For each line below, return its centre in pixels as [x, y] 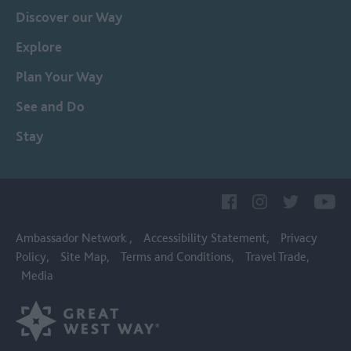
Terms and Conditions [176, 256]
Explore [39, 46]
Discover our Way [69, 16]
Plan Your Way [59, 76]
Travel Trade [276, 256]
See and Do [50, 106]
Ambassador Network [72, 237]
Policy [31, 256]
